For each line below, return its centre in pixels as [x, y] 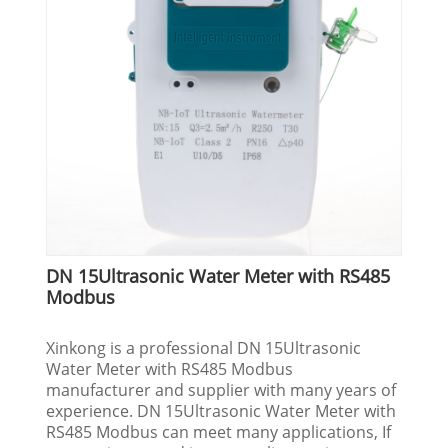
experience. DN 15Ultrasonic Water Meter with [221, 410]
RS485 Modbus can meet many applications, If [219, 431]
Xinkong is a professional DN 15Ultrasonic [204, 347]
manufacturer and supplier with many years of [221, 389]
